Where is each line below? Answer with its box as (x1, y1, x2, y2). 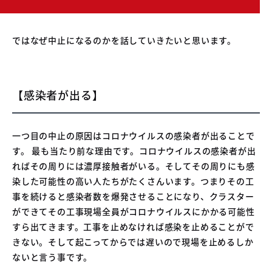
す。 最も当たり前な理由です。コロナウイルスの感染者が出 (12, 144, 256, 157)
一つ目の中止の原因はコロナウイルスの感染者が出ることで (12, 129, 255, 141)
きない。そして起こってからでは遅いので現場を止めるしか (12, 235, 254, 248)
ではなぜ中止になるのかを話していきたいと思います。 (12, 33, 236, 46)
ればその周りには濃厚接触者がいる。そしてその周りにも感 (12, 159, 255, 172)
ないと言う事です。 (12, 250, 93, 263)
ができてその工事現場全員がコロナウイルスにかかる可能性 (12, 205, 255, 217)
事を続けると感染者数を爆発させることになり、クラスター (12, 189, 254, 202)
